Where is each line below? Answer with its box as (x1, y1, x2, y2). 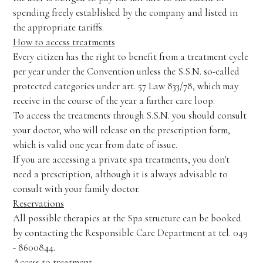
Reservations (12, 197, 64, 210)
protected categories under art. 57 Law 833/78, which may (12, 80, 238, 92)
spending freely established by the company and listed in (12, 6, 238, 19)
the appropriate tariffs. (12, 21, 104, 33)
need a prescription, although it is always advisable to (12, 168, 228, 180)
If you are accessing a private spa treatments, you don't (12, 153, 230, 166)
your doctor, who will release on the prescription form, (12, 124, 230, 136)
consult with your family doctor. (12, 183, 140, 195)
